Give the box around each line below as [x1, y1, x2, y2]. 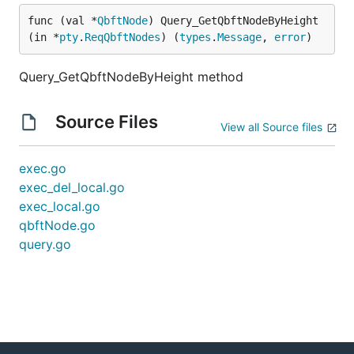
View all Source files [220, 120, 322, 134]
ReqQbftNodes [85, 31, 160, 43]
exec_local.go [19, 198, 100, 214]
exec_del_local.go [19, 179, 125, 195]
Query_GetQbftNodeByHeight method [19, 69, 243, 85]
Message [217, 31, 262, 43]
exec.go [19, 160, 66, 176]
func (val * [28, 14, 97, 27]
